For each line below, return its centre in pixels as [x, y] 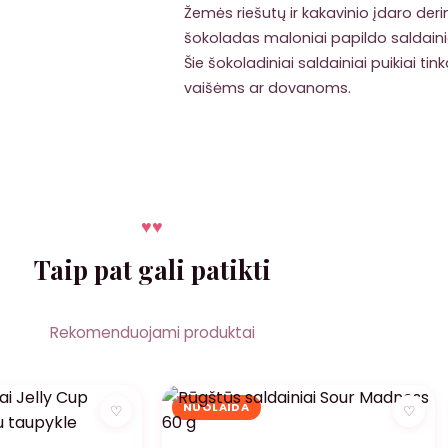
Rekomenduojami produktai [152, 333]
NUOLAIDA [216, 407]
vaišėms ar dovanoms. [267, 88]
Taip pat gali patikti [152, 269]
